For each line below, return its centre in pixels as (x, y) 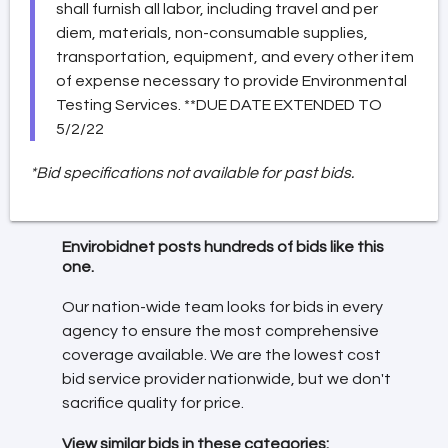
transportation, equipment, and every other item (235, 56)
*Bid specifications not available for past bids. (192, 172)
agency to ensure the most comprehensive (220, 331)
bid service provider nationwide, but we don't (226, 379)
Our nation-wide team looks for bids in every (222, 307)
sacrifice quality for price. (153, 403)
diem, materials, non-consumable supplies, (212, 32)
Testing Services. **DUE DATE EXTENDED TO (219, 104)
